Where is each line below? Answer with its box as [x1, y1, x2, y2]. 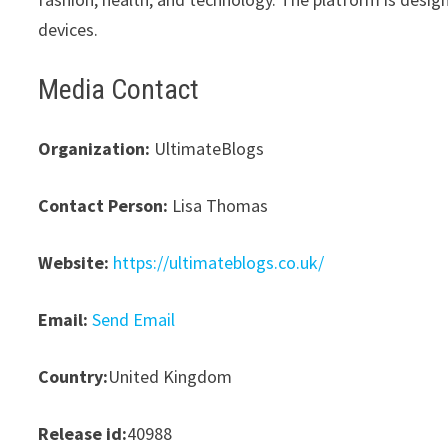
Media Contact [38, 72, 200, 106]
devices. [38, 17, 99, 41]
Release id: [38, 421, 128, 445]
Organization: [38, 136, 151, 160]
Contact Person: [38, 193, 169, 217]
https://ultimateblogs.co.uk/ [113, 250, 325, 274]
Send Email [92, 307, 176, 331]
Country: [38, 364, 109, 388]
